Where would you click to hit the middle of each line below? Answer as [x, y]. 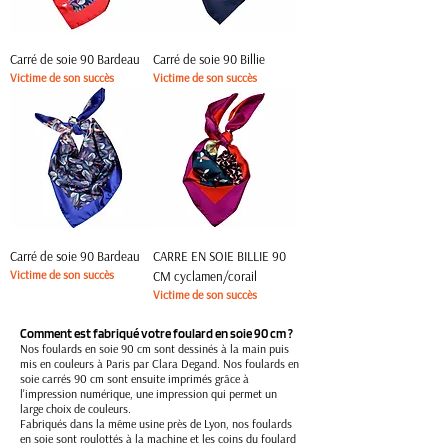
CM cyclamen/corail [205, 276]
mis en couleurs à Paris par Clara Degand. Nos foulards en [159, 363]
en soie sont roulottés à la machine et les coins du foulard [158, 438]
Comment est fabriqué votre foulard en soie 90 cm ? [156, 333]
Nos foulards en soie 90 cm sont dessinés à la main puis [154, 348]
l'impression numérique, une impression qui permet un [148, 393]
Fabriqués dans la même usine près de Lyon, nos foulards [156, 423]
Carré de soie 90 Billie [209, 59]
